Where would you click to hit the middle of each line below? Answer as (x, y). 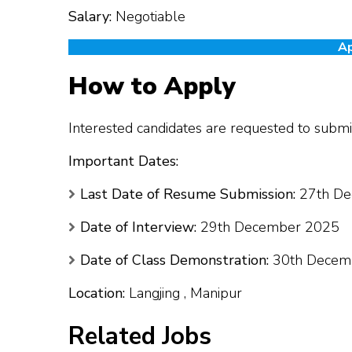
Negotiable (148, 17)
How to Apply (152, 87)
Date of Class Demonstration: (174, 260)
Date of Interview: (138, 227)
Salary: (90, 17)
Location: (97, 293)
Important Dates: (123, 161)
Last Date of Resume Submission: (188, 194)
